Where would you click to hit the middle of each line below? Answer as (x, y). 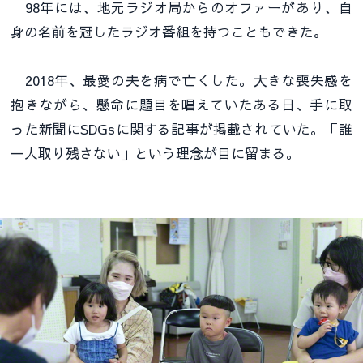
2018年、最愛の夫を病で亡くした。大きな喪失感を (181, 81)
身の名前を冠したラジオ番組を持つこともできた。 (169, 32)
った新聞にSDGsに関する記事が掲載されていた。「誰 (181, 129)
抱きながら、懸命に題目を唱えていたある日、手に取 (181, 105)
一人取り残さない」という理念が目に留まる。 (156, 154)
